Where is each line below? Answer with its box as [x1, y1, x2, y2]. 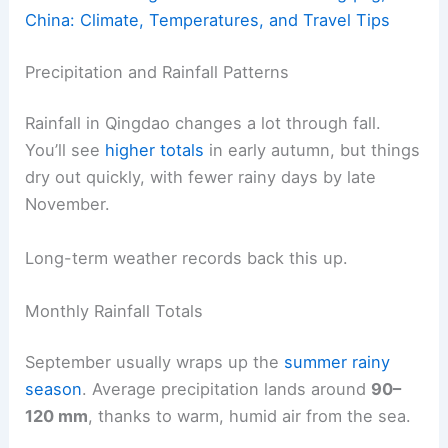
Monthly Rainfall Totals [25, 300, 204, 321]
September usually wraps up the [25, 352, 285, 373]
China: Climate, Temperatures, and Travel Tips [25, 10, 391, 31]
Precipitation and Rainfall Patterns [25, 61, 290, 82]
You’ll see [25, 140, 106, 161]
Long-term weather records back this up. [25, 247, 349, 268]
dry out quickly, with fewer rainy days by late [25, 167, 377, 188]
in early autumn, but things [204, 140, 421, 161]
